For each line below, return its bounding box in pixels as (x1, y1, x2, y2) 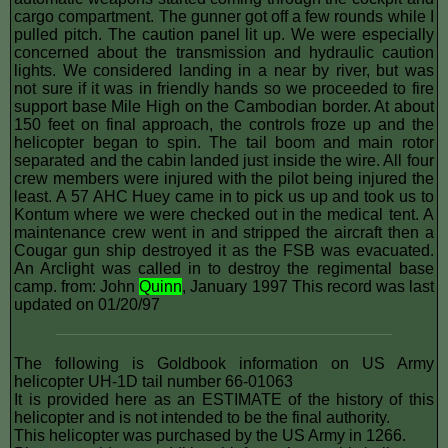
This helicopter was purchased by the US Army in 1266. (14, 426, 407, 444)
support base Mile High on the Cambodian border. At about (14, 97, 434, 115)
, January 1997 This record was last (182, 277, 434, 295)
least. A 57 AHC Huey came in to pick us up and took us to (14, 187, 434, 205)
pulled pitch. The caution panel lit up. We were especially (14, 25, 434, 43)
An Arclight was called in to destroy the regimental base (14, 259, 434, 277)
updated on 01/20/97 (14, 295, 161, 313)
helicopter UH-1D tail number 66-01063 (14, 372, 294, 390)
